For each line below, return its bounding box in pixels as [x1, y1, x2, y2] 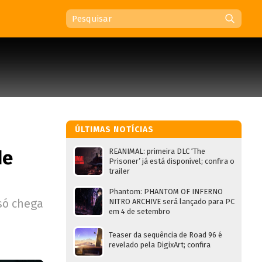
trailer [109, 167, 130, 175]
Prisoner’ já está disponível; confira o [109, 157, 235, 166]
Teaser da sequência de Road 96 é [109, 230, 222, 239]
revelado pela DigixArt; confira [109, 240, 211, 249]
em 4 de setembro [109, 207, 170, 216]
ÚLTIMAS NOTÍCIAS [75, 125, 154, 135]
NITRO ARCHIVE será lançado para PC [109, 197, 235, 206]
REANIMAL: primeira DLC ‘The [109, 147, 205, 156]
